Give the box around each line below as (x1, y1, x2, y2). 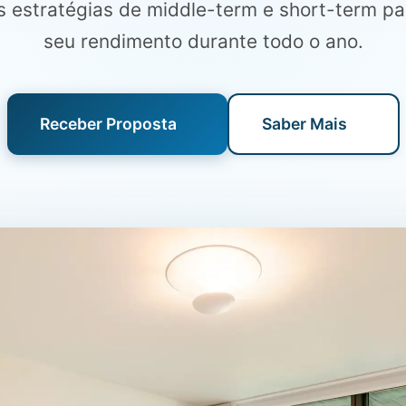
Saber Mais (261, 114, 347, 133)
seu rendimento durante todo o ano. (43, 30, 363, 53)
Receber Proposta (39, 114, 177, 133)
